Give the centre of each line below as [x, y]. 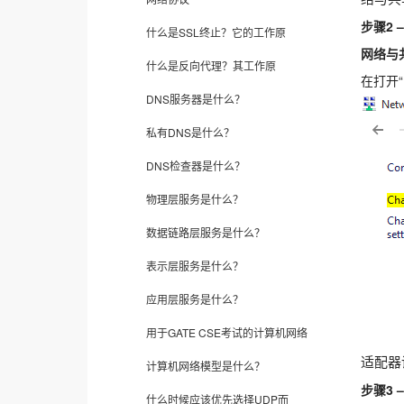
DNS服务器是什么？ [196, 99]
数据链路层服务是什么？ [206, 232]
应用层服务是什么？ [195, 299]
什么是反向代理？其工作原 [211, 65]
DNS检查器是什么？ [196, 165]
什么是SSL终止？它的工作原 [216, 32]
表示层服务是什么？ [195, 266]
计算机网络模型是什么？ [206, 366]
